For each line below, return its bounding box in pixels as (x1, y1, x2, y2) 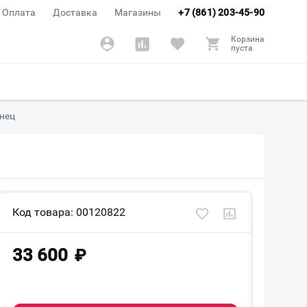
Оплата (2, 7, 36, 18)
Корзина (231, 34, 265, 44)
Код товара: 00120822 (12, 206, 125, 219)
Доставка (53, 7, 98, 18)
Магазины (114, 7, 162, 18)
